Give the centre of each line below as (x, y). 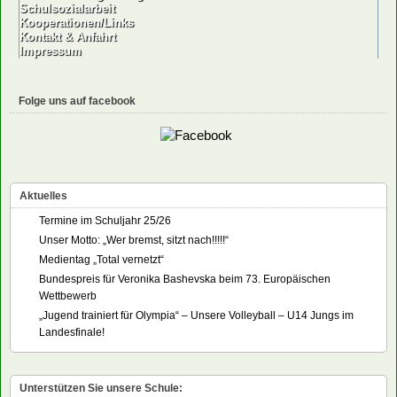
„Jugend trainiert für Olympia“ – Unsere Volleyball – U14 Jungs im (196, 315)
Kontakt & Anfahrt (68, 36)
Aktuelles (43, 195)
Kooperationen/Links (77, 22)
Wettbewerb (68, 296)
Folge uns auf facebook (77, 101)
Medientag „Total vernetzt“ (101, 259)
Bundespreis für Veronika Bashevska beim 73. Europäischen (185, 279)
